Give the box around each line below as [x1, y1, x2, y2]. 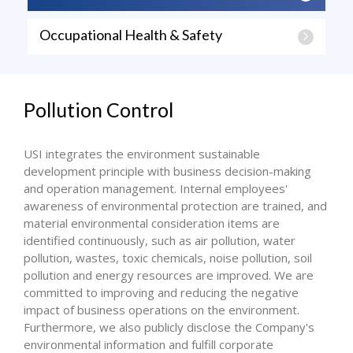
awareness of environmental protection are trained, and [24, 198, 327, 214]
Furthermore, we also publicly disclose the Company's [24, 319, 314, 335]
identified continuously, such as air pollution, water [24, 232, 295, 248]
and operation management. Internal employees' [24, 180, 288, 196]
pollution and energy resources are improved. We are [24, 267, 314, 283]
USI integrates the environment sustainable [24, 146, 260, 162]
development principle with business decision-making [24, 163, 311, 179]
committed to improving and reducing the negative [24, 284, 299, 300]
